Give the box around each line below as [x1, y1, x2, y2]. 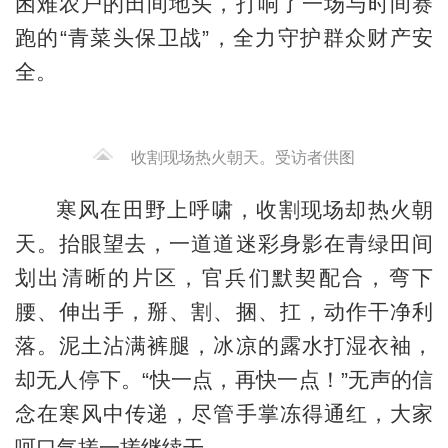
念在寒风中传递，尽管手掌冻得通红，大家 [14, 402, 434, 426]
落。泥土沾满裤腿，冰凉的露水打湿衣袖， [14, 334, 434, 358]
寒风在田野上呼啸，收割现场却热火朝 [55, 198, 434, 222]
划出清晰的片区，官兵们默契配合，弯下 [14, 266, 434, 290]
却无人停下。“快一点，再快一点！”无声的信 [14, 368, 434, 392]
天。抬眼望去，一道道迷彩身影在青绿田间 [14, 232, 434, 256]
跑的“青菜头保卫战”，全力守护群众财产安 [14, 25, 434, 49]
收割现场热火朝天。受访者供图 [130, 148, 355, 166]
